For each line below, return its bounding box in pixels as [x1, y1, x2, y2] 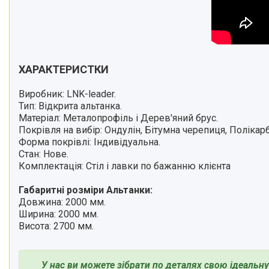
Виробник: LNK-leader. [19, 88, 116, 100]
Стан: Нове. [19, 148, 68, 160]
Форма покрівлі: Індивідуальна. [19, 136, 160, 148]
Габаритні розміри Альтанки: [19, 184, 153, 196]
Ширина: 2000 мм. [19, 208, 98, 220]
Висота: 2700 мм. [19, 220, 94, 232]
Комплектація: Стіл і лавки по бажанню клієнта [19, 160, 231, 172]
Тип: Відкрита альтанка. [19, 100, 122, 112]
